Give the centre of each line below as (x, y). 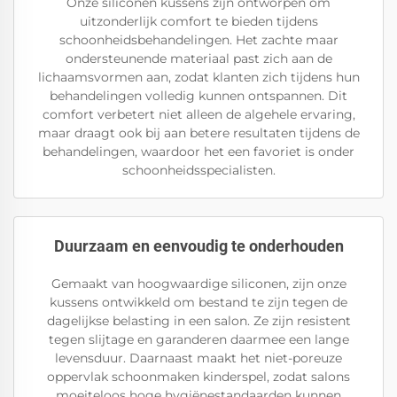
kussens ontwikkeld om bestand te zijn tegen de (198, 302)
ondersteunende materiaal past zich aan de (198, 58)
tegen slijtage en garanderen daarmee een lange (198, 339)
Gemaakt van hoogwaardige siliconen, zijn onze (198, 284)
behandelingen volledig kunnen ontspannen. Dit (198, 96)
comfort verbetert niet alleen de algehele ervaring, (198, 114)
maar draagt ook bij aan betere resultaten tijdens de (198, 133)
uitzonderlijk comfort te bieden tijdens (198, 21)
